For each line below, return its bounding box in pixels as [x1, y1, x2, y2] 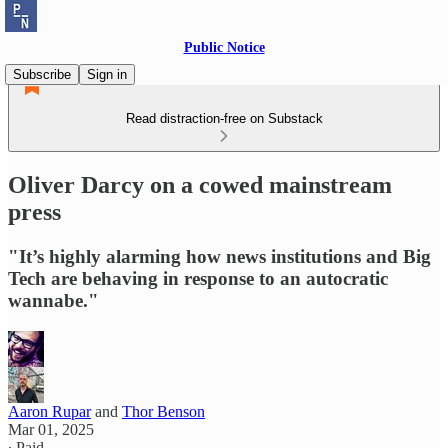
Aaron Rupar [8, 402, 91, 420]
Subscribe [13, 67, 71, 82]
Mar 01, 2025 [8, 420, 94, 438]
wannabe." [8, 289, 99, 311]
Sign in [87, 67, 127, 82]
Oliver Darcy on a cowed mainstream [8, 171, 392, 198]
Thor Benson [122, 402, 205, 420]
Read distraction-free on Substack [125, 111, 323, 126]
